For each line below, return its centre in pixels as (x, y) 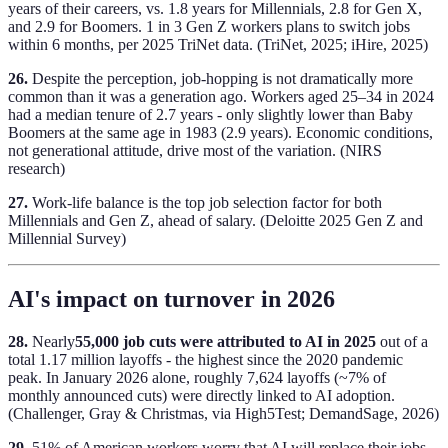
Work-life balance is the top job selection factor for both (205, 202)
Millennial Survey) (67, 238)
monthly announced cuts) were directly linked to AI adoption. (201, 395)
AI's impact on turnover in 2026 (171, 298)
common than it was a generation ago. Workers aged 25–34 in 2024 (221, 96)
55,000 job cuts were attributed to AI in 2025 (225, 341)
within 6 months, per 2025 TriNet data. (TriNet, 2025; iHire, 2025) (218, 44)
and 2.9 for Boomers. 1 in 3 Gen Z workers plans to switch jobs (209, 26)
